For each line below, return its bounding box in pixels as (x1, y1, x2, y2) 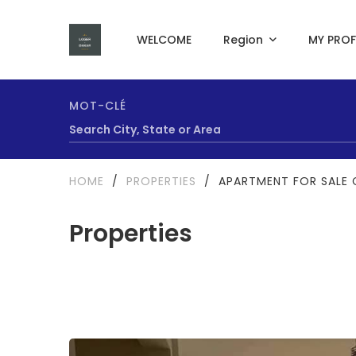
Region (222, 32, 263, 48)
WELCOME (136, 32, 192, 48)
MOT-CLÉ (69, 98, 126, 114)
